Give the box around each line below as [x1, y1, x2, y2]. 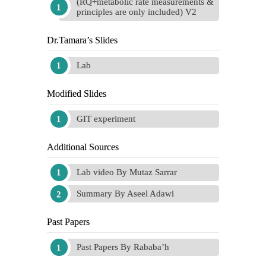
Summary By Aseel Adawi [77, 189, 174, 198]
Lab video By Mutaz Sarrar [77, 167, 177, 177]
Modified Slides [47, 88, 106, 99]
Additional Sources [47, 141, 119, 152]
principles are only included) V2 [77, 7, 197, 17]
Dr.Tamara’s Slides [47, 34, 118, 45]
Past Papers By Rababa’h [77, 242, 169, 252]
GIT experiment [77, 113, 135, 123]
